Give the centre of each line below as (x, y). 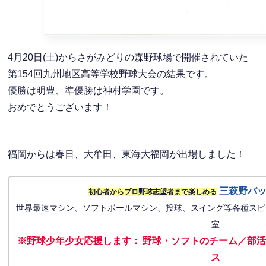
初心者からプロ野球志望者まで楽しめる (152, 191)
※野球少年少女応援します (74, 240)
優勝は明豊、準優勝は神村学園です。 (89, 91)
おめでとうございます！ (60, 107)
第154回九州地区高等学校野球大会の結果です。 (111, 74)
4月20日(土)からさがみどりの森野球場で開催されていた (128, 58)
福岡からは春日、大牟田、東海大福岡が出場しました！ (127, 154)
